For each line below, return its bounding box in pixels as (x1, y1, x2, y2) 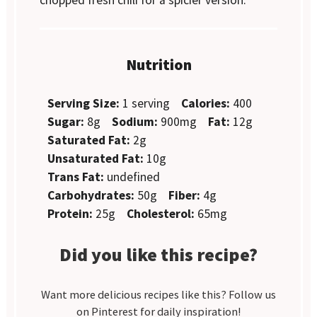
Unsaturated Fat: (47, 150, 144, 166)
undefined (107, 168, 161, 185)
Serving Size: (47, 95, 120, 111)
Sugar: (47, 113, 85, 129)
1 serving (122, 95, 171, 111)
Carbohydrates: (47, 187, 135, 203)
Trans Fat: (47, 168, 105, 185)
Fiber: (168, 187, 201, 203)
